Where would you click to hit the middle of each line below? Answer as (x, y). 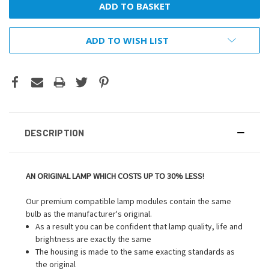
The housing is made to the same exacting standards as (135, 251)
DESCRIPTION (54, 132)
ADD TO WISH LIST (127, 40)
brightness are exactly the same (94, 239)
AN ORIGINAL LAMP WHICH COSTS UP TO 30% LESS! (115, 176)
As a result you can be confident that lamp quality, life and (139, 226)
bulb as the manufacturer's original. (89, 213)
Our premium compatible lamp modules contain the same (128, 201)
